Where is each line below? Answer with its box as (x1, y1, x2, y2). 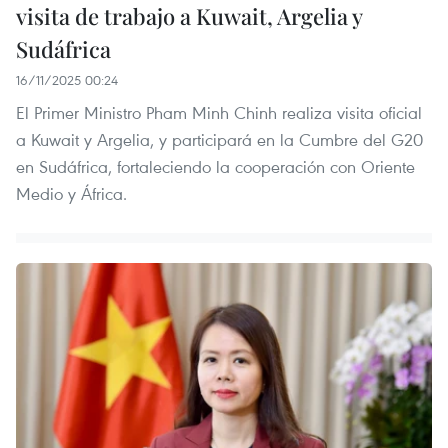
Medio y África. (16, 182, 127, 206)
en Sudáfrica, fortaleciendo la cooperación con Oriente (16, 155, 415, 179)
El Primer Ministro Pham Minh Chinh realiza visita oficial (16, 101, 422, 125)
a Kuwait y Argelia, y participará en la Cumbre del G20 (16, 128, 423, 152)
